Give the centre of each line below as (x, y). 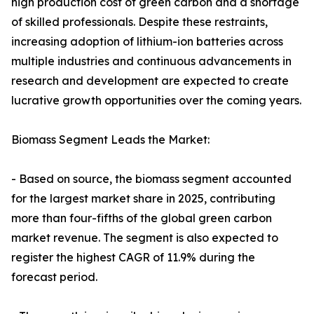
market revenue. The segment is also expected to (145, 238)
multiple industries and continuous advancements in (151, 61)
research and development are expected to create (150, 81)
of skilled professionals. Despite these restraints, (139, 22)
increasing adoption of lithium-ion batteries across (147, 42)
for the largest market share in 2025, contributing (143, 199)
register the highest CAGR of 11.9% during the (133, 258)
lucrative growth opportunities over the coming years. (156, 101)
